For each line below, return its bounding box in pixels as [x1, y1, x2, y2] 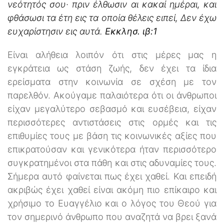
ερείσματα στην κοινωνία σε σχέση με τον [7, 76, 216, 87]
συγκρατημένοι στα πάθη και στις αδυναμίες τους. [7, 157, 216, 168]
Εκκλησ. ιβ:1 [105, 25, 157, 36]
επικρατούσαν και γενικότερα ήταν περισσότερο [7, 143, 216, 154]
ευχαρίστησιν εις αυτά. [7, 25, 105, 36]
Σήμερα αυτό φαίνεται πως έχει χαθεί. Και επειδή [7, 170, 216, 181]
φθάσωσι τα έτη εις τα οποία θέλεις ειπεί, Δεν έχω [7, 12, 216, 23]
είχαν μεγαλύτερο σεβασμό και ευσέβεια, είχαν [7, 103, 216, 114]
